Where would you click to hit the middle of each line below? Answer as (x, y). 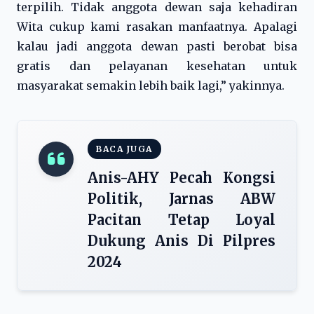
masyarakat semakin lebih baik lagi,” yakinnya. (151, 86)
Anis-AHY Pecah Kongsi (182, 178)
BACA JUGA (124, 149)
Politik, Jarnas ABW (182, 199)
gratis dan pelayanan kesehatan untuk (157, 66)
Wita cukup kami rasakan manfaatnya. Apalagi (157, 27)
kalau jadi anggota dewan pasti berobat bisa (157, 46)
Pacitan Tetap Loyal (182, 220)
